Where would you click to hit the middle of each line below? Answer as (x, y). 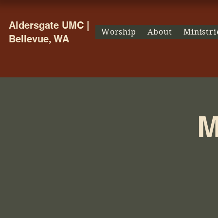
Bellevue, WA (39, 39)
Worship (118, 32)
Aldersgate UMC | (49, 25)
